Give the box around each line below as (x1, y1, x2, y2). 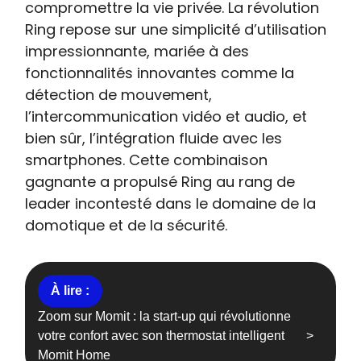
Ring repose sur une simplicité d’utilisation (25, 19, 327, 39)
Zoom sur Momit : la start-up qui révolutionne (38, 309, 292, 323)
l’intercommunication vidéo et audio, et (25, 106, 308, 127)
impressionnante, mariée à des (25, 41, 250, 61)
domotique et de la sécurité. (25, 215, 228, 235)
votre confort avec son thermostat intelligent (38, 329, 285, 342)
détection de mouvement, (25, 85, 213, 105)
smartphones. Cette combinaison (25, 150, 268, 170)
